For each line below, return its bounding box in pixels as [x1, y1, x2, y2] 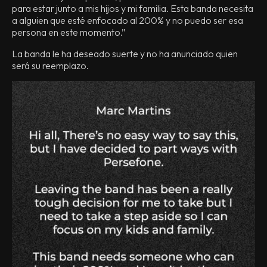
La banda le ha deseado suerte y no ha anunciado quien [12, 48, 238, 60]
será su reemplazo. [12, 60, 89, 72]
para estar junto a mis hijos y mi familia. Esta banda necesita [12, 2, 253, 14]
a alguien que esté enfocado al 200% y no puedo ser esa [12, 14, 243, 26]
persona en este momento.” [12, 26, 126, 38]
